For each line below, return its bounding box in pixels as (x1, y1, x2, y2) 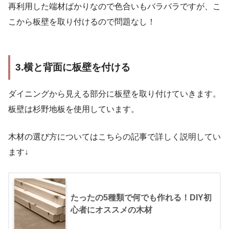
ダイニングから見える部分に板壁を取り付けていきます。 (8, 89, 221, 99)
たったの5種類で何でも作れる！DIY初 (71, 193, 212, 202)
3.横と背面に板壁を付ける (15, 61, 130, 73)
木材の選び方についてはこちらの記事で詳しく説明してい (8, 132, 221, 142)
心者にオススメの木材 (71, 205, 152, 215)
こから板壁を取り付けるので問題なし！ (8, 17, 155, 26)
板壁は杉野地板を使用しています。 (8, 105, 139, 114)
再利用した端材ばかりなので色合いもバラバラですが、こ (8, 2, 221, 11)
